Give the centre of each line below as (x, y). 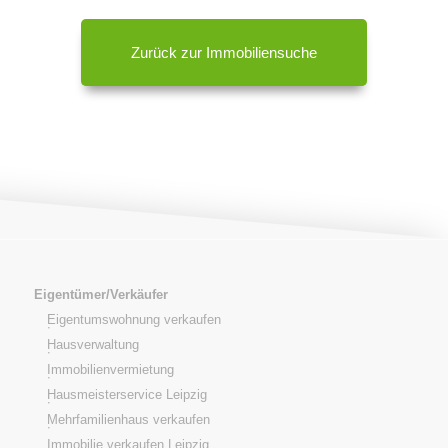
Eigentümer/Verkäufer (100, 295)
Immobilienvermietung (110, 370)
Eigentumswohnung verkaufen (133, 320)
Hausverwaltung (92, 345)
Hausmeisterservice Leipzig (126, 395)
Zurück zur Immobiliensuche (223, 53)
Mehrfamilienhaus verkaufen (128, 420)
